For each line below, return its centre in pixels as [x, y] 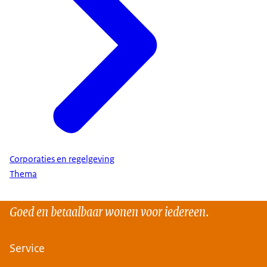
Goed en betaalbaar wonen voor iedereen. [109, 210]
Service [27, 248]
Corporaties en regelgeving [62, 159]
